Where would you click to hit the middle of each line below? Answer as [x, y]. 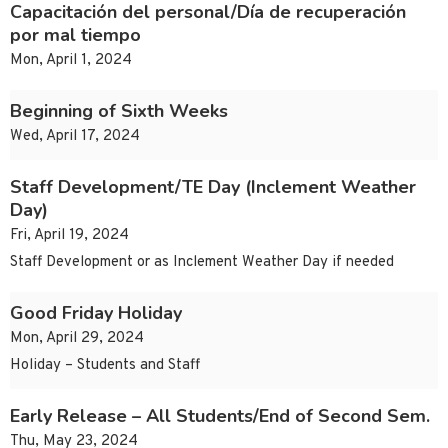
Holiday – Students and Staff [105, 366]
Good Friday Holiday [96, 313]
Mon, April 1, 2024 [71, 61]
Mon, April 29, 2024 [77, 339]
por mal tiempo [75, 35]
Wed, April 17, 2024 [75, 137]
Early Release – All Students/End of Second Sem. [220, 416]
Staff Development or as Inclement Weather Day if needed [202, 263]
